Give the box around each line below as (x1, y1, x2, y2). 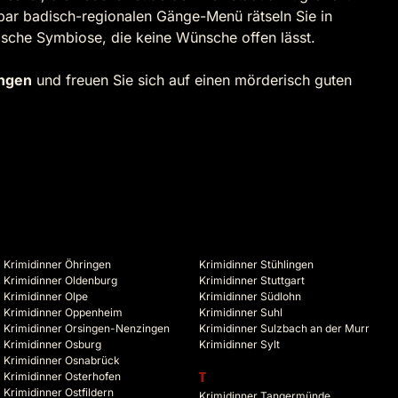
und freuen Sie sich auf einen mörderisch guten (32, 71, 352, 90)
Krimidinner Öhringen (4, 258, 111, 272)
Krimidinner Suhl (199, 306, 283, 320)
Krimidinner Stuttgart (199, 274, 305, 288)
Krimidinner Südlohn (199, 290, 301, 304)
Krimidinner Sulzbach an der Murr (199, 322, 370, 336)
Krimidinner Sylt (199, 338, 280, 352)
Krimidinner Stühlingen (199, 258, 314, 272)
